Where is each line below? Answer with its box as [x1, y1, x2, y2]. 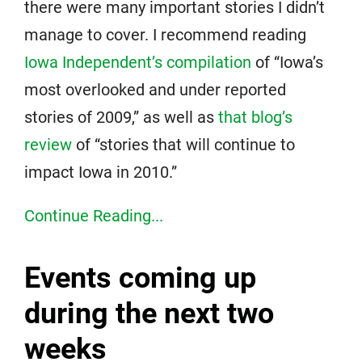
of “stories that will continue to [72, 135, 295, 154]
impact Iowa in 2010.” [24, 162, 177, 182]
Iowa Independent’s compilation [24, 53, 251, 72]
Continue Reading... [24, 206, 163, 225]
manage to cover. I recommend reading [24, 25, 306, 44]
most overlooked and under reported [24, 80, 286, 99]
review [24, 135, 72, 154]
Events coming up [24, 261, 256, 295]
